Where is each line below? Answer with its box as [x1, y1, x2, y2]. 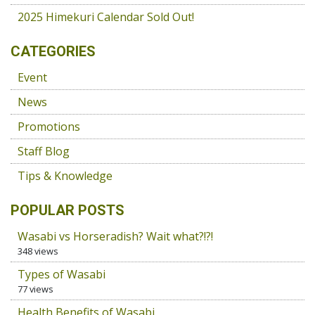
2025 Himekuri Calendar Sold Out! [18, 9, 194, 25]
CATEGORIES [11, 43, 96, 60]
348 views [18, 245, 58, 257]
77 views [18, 283, 53, 295]
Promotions [18, 119, 80, 134]
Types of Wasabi [18, 266, 105, 282]
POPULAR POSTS [11, 202, 124, 219]
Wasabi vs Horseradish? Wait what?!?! [18, 229, 213, 244]
